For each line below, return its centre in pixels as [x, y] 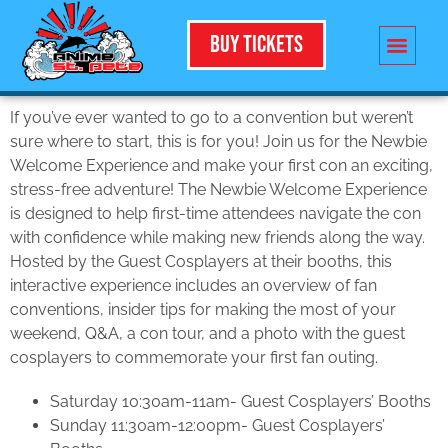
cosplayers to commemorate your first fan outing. [194, 357]
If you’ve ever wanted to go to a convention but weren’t [211, 117]
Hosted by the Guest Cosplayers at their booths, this [201, 261]
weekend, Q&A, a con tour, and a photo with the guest [207, 333]
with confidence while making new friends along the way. [217, 237]
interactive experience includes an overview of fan [193, 285]
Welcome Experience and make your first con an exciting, [221, 165]
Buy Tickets [256, 45]
